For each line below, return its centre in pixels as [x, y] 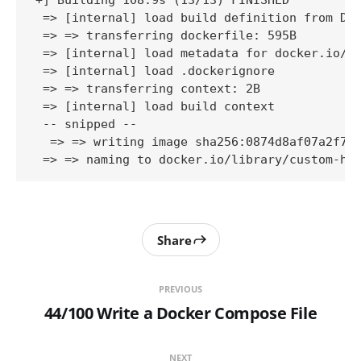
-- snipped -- [90, 124]
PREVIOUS [180, 289]
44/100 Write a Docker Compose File [180, 313]
